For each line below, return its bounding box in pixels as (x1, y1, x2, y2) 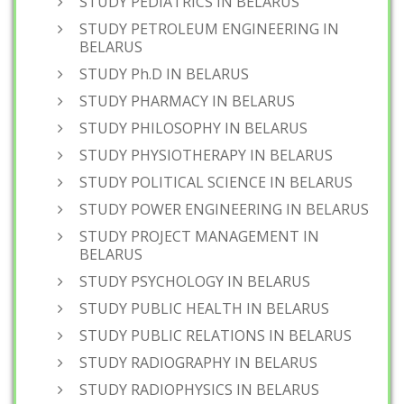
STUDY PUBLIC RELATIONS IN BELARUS (79, 326, 352, 345)
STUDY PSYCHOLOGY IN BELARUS (79, 271, 310, 291)
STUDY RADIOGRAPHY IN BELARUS (79, 353, 317, 372)
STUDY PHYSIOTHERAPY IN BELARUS (79, 145, 333, 165)
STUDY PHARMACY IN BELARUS (79, 91, 295, 111)
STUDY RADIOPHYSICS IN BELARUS (79, 380, 319, 399)
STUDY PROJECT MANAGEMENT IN (79, 226, 319, 246)
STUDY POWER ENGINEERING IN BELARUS (79, 199, 369, 219)
